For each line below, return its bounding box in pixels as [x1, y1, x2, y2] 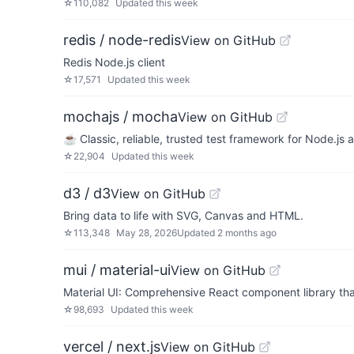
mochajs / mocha [63, 108, 178, 125]
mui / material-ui [63, 262, 171, 278]
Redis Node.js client [63, 55, 165, 69]
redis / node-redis [63, 32, 181, 48]
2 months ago [217, 227, 277, 239]
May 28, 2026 [116, 227, 177, 239]
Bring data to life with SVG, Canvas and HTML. [63, 209, 303, 222]
